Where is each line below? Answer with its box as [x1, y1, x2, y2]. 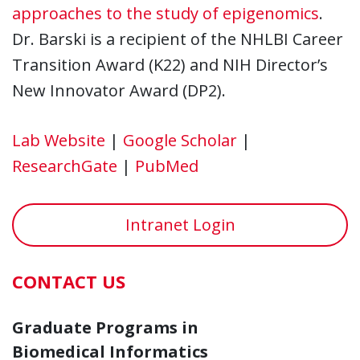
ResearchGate [12, 154, 117, 177]
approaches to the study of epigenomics [12, 2, 319, 24]
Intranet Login [125, 213, 235, 235]
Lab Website [12, 129, 105, 151]
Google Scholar [123, 129, 237, 151]
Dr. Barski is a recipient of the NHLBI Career [12, 27, 343, 50]
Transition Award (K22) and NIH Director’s [12, 53, 328, 76]
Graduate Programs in [12, 316, 198, 338]
